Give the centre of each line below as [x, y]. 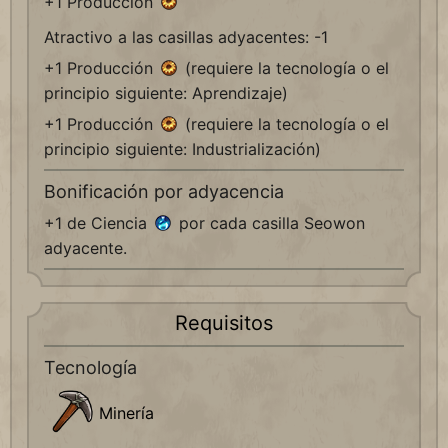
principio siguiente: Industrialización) [182, 149]
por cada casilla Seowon [269, 223]
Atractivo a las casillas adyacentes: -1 [186, 37]
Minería [126, 413]
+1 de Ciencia [98, 223]
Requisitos [224, 323]
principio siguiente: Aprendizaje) [166, 93]
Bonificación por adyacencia [164, 192]
